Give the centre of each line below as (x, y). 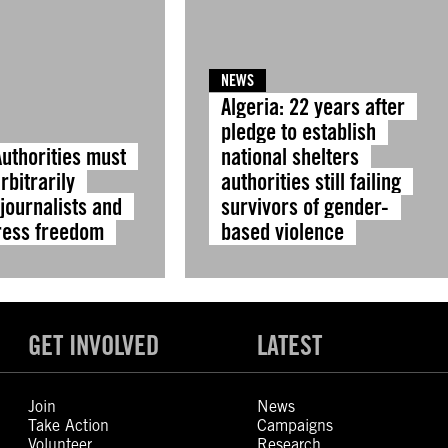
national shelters (289, 156)
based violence (282, 231)
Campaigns (294, 425)
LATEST (289, 345)
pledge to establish (298, 131)
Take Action (69, 425)
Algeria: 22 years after (312, 106)
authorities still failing (310, 181)
